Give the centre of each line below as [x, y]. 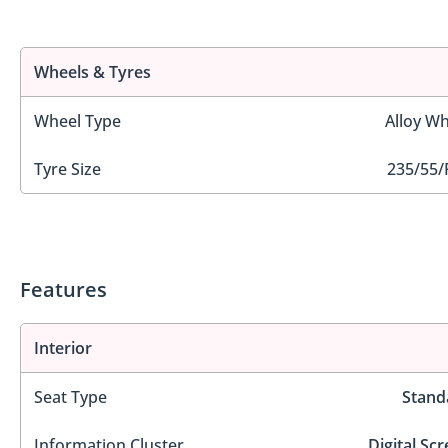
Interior [63, 348]
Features [63, 290]
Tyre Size [67, 168]
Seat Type [70, 397]
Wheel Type [77, 120]
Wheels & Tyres [92, 71]
